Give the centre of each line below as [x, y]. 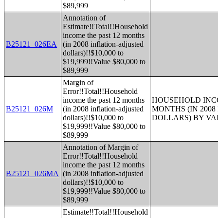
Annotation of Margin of [101, 147]
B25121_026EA [32, 44]
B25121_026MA [33, 173]
